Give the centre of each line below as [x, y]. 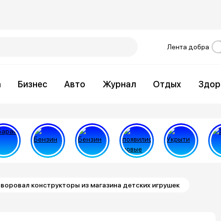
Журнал [119, 84]
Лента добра [188, 47]
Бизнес [33, 84]
